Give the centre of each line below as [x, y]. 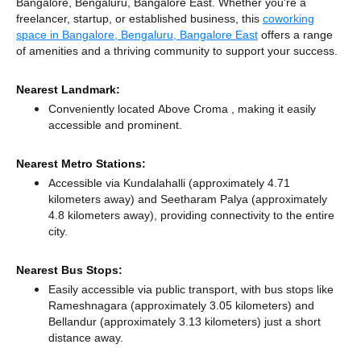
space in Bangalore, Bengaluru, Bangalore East [137, 35]
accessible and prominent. [115, 125]
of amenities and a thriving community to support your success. [177, 51]
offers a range [295, 35]
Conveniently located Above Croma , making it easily [182, 109]
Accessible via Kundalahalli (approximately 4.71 [169, 183]
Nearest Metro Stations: [81, 164]
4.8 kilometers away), [104, 215]
